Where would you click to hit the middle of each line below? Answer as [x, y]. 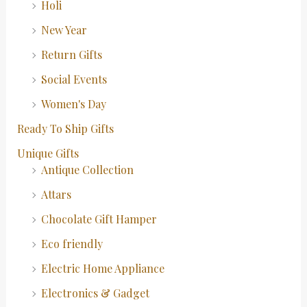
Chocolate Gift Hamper [99, 219]
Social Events [74, 79]
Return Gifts [71, 55]
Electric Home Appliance [102, 269]
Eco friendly [72, 244]
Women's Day [73, 104]
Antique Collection [87, 170]
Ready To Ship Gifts [65, 129]
